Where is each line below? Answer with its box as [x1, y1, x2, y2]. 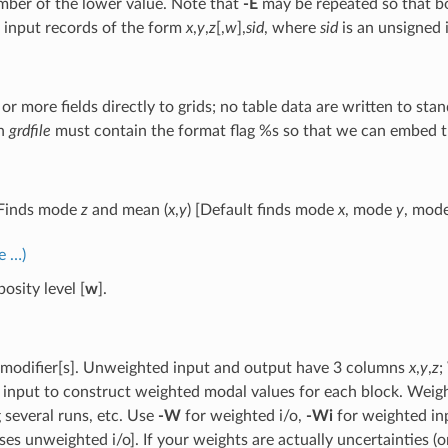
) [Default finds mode [186, 201, 338, 218]
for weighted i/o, [180, 407, 306, 424]
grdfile [8, 122, 51, 139]
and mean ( [87, 201, 168, 218]
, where [263, 19, 320, 36]
